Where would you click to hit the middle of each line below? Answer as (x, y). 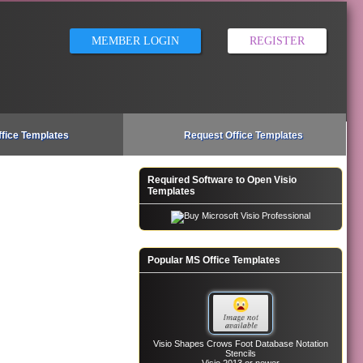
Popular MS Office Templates (214, 260)
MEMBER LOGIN (136, 41)
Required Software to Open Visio (222, 180)
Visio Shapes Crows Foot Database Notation (241, 344)
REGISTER (278, 41)
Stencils (241, 354)
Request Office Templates (244, 135)
